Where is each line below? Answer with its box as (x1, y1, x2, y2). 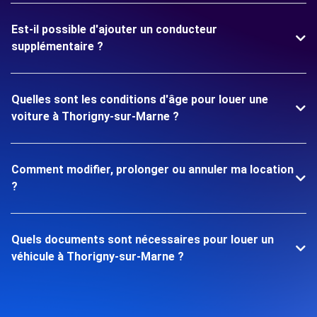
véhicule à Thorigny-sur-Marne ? (11, 250, 184, 263)
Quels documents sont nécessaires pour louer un (11, 233, 274, 246)
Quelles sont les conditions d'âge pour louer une (11, 93, 268, 106)
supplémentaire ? (11, 40, 103, 53)
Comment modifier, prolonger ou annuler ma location (11, 163, 294, 176)
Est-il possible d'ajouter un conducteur (11, 23, 217, 36)
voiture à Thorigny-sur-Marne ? (11, 110, 179, 123)
